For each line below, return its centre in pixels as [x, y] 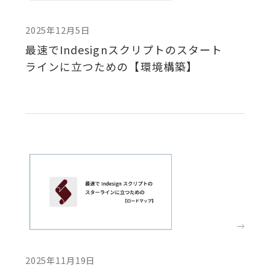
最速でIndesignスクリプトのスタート [124, 49]
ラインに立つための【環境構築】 [111, 66]
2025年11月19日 [60, 260]
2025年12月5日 [57, 30]
